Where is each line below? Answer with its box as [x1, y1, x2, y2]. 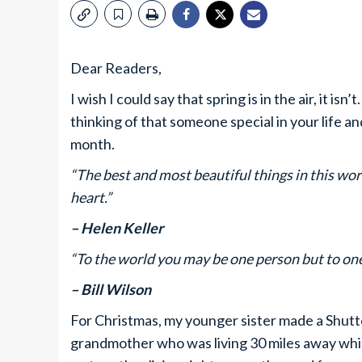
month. [70, 135, 115, 153]
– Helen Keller [70, 219, 163, 237]
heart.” [70, 188, 112, 206]
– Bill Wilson [70, 280, 151, 298]
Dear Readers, [70, 59, 162, 77]
